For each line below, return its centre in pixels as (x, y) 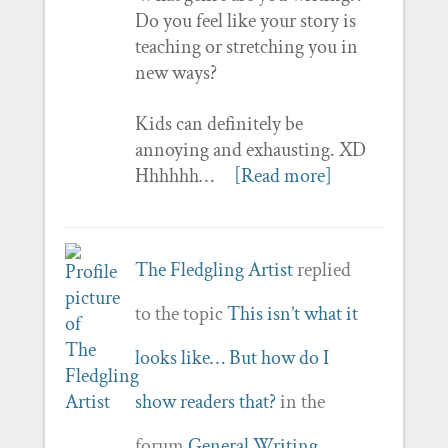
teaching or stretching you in (246, 46)
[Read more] (282, 175)
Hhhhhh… (174, 175)
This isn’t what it (292, 313)
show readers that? (205, 401)
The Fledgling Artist (213, 269)
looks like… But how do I (231, 357)
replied (321, 269)
